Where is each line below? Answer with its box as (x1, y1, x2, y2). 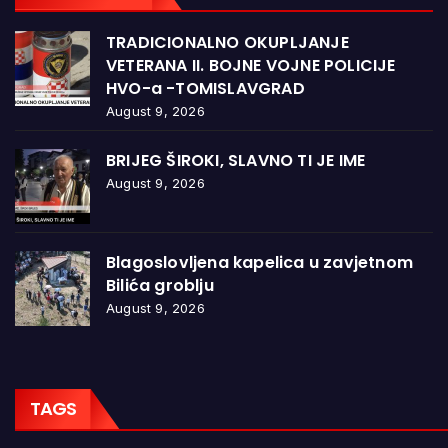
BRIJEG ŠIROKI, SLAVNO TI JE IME (106, 148, 366, 172)
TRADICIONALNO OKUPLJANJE (106, 30, 349, 54)
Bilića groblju (106, 273, 214, 297)
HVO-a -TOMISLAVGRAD (106, 76, 305, 100)
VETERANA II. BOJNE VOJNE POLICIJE (106, 53, 396, 77)
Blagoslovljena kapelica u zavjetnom (106, 250, 413, 274)
